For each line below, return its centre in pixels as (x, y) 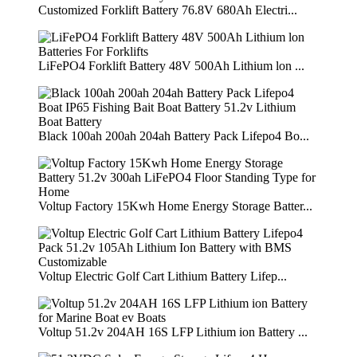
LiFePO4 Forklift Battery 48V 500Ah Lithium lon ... (171, 66)
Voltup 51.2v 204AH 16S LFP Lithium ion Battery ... (173, 332)
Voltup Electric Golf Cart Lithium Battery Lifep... (163, 277)
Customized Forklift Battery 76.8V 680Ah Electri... (168, 10)
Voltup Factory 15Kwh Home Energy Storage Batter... (175, 206)
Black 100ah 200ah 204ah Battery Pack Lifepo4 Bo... (174, 136)
